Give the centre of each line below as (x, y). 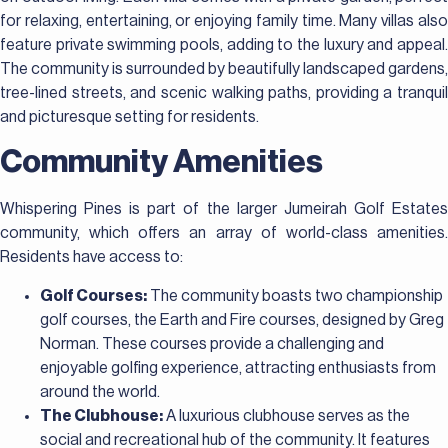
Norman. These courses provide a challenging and (212, 343)
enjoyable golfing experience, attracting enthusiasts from (238, 367)
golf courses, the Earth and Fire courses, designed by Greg (242, 319)
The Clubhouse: (101, 415)
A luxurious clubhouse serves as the (286, 415)
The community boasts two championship (295, 295)
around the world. (100, 391)
